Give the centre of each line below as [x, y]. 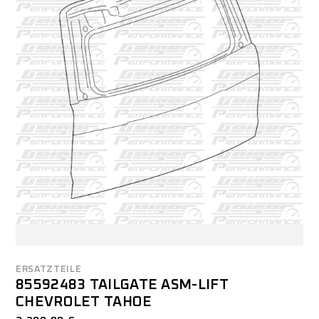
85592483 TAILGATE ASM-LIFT [122, 284]
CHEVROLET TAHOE [84, 302]
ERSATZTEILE [49, 269]
